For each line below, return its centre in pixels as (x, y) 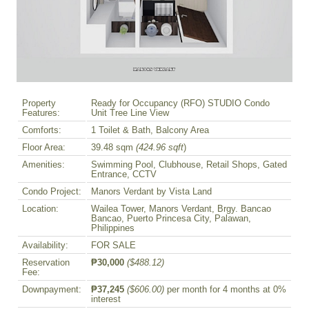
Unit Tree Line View (130, 113)
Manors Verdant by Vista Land (151, 191)
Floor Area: (44, 147)
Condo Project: (52, 191)
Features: (41, 113)
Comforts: (42, 130)
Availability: (45, 245)
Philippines (113, 228)
